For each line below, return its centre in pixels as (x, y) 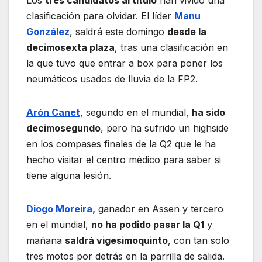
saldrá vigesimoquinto (116, 240)
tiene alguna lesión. (69, 175)
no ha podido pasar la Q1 (148, 224)
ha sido (208, 112)
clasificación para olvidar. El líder (100, 15)
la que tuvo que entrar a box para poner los (125, 63)
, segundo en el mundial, (136, 112)
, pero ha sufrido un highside (165, 128)
